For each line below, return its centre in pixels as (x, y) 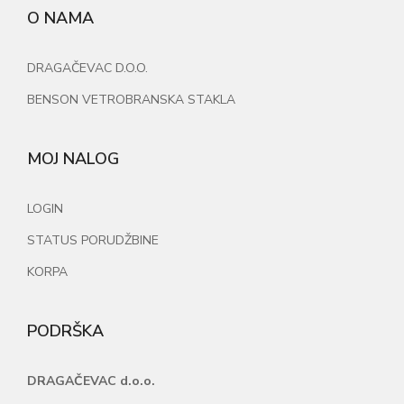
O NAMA (60, 18)
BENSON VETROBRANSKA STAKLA (131, 100)
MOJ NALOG (73, 159)
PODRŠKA (65, 331)
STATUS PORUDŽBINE (93, 240)
